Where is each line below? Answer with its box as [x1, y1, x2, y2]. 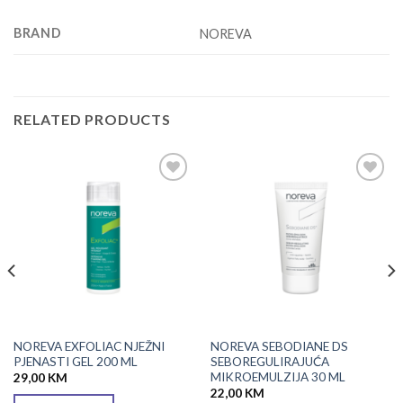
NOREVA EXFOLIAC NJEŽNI [13, 339, 165, 354]
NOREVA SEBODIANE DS [210, 339, 348, 354]
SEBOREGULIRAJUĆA [210, 354, 329, 370]
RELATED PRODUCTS [13, 111, 171, 129]
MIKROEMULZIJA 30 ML [210, 370, 345, 385]
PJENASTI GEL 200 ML [13, 354, 138, 370]
